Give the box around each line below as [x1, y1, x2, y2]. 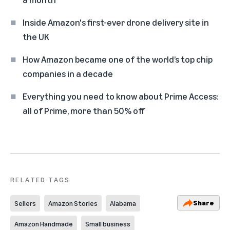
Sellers [14, 199, 36, 208]
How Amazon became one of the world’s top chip [23, 53, 213, 65]
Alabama [110, 199, 136, 208]
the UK [23, 31, 49, 43]
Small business [85, 219, 130, 228]
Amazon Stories [48, 199, 98, 208]
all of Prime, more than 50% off [23, 105, 145, 117]
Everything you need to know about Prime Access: [23, 90, 219, 102]
